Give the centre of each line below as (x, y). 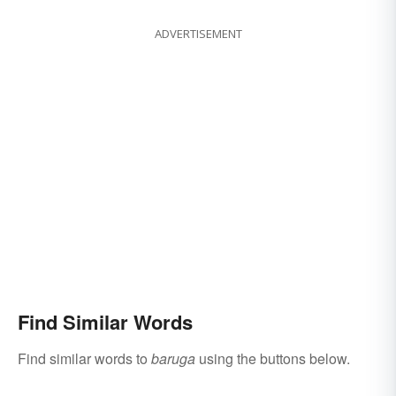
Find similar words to (84, 359)
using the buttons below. (273, 359)
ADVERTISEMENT (198, 34)
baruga (173, 359)
